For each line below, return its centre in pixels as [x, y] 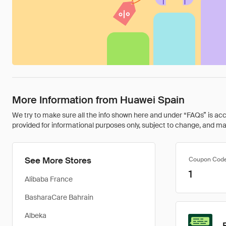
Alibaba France [49, 179]
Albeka [36, 215]
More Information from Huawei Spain [98, 100]
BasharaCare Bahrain [59, 197]
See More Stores [58, 160]
